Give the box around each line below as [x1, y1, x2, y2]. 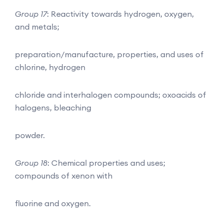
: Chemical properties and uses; [47, 157, 165, 168]
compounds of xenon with [15, 170, 112, 181]
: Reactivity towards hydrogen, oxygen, [47, 8, 194, 19]
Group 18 [15, 157, 47, 168]
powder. [15, 130, 45, 140]
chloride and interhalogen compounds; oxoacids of [15, 89, 206, 100]
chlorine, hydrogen [15, 62, 85, 72]
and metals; [15, 21, 59, 32]
